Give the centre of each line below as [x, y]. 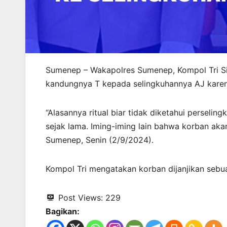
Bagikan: [63, 211]
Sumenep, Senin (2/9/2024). [100, 140]
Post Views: [81, 197]
